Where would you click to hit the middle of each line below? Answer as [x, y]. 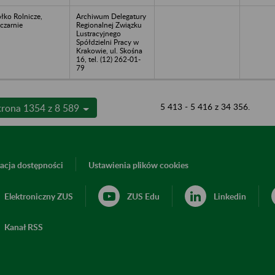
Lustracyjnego [99, 33]
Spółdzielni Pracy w [107, 42]
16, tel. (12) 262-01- [108, 59]
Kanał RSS [24, 227]
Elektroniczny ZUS [39, 196]
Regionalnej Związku [109, 25]
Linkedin [230, 196]
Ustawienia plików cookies [138, 165]
